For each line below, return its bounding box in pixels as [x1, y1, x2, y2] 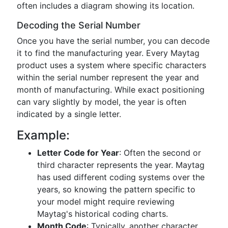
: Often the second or [119, 148, 201, 158]
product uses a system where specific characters [17, 60, 206, 70]
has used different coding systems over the [37, 172, 205, 182]
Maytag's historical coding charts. [37, 209, 168, 219]
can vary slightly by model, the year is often [17, 97, 186, 107]
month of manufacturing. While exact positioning [17, 84, 205, 95]
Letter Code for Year [37, 148, 119, 158]
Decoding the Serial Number [17, 20, 140, 31]
